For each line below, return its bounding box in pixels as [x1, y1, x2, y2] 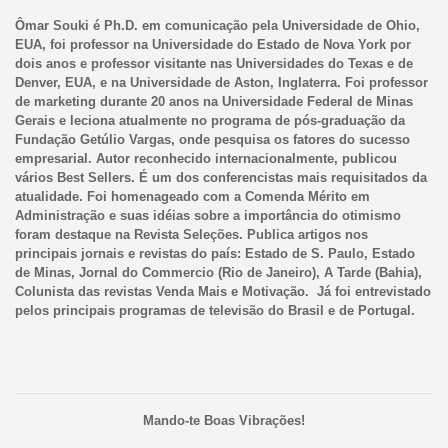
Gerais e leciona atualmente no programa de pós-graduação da [14, 112, 405, 128]
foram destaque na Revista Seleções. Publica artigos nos [14, 226, 368, 242]
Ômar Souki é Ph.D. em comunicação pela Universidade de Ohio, [14, 17, 420, 33]
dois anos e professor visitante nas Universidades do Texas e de [14, 55, 413, 71]
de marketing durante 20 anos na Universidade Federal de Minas [14, 93, 413, 109]
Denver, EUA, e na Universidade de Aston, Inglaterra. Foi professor [14, 74, 428, 90]
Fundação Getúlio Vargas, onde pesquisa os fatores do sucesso [14, 131, 410, 147]
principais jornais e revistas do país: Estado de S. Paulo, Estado [14, 245, 415, 261]
